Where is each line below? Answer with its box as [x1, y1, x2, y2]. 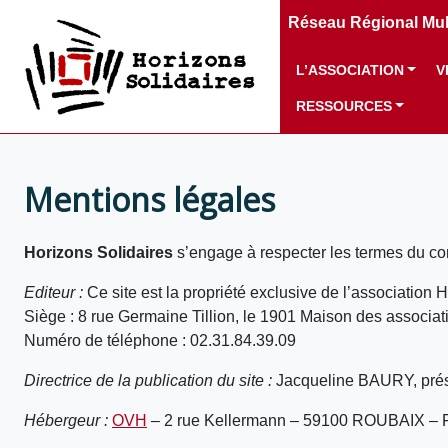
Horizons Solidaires [24, 244, 173, 261]
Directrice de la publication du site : [24, 372, 272, 389]
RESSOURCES [296, 99, 392, 114]
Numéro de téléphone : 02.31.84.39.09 [24, 332, 296, 349]
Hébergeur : [24, 412, 112, 429]
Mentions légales [24, 178, 275, 221]
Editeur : [24, 284, 83, 301]
